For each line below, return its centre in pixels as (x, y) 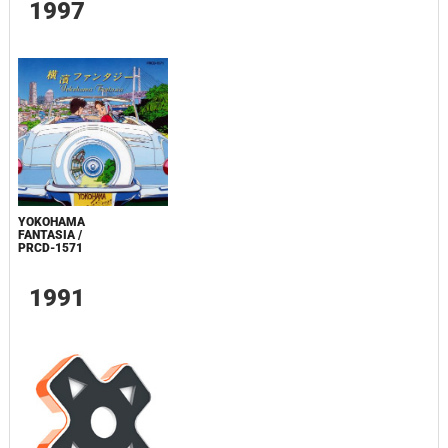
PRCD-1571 (50, 248)
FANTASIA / (49, 235)
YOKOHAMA (51, 222)
